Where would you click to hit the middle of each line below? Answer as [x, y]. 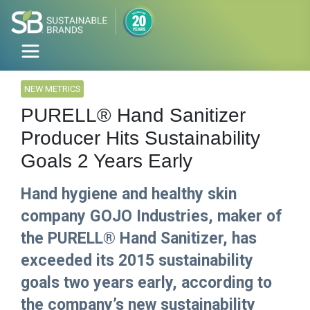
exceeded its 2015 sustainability [137, 261]
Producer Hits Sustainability [140, 138]
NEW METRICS [52, 89]
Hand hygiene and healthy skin [129, 194]
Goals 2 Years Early [107, 161]
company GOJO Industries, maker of [152, 217]
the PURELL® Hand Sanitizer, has [139, 239]
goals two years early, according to [146, 283]
